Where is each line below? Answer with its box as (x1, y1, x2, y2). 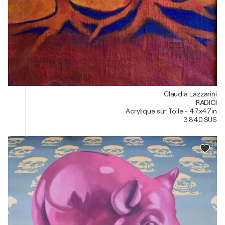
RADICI (195, 98, 217, 107)
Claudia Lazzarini (163, 90, 217, 98)
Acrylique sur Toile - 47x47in (125, 107, 217, 116)
